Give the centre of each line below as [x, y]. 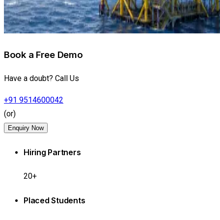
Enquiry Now [26, 128]
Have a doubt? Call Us [41, 79]
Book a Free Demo [43, 55]
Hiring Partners [52, 152]
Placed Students [55, 201]
